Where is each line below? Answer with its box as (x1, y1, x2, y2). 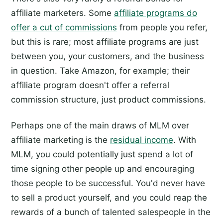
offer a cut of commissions (11, 22, 117, 33)
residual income (110, 135, 173, 145)
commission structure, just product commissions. (11, 95, 206, 105)
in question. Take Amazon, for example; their (11, 66, 190, 76)
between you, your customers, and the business (11, 51, 204, 62)
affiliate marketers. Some (11, 8, 114, 18)
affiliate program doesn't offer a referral (11, 80, 169, 91)
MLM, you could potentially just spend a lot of (11, 149, 193, 159)
